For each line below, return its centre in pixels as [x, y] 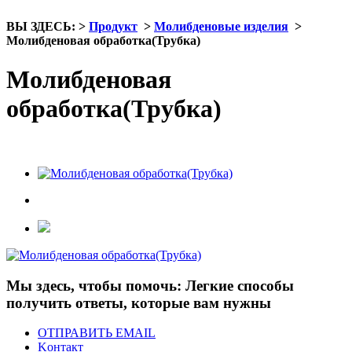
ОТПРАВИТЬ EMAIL [97, 333]
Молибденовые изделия [221, 27]
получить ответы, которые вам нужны [139, 302]
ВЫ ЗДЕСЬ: [41, 27]
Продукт [113, 27]
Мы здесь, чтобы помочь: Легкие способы [150, 285]
